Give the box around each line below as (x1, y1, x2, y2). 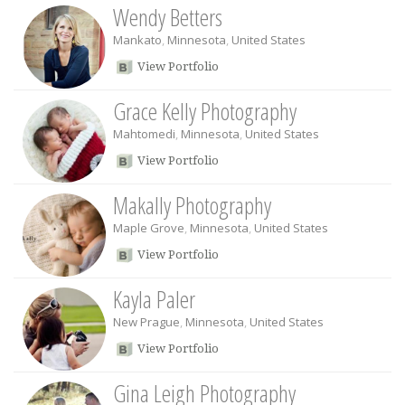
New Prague (113, 314, 180, 330)
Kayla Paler (113, 283, 195, 316)
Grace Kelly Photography (113, 95, 297, 127)
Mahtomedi (113, 126, 175, 142)
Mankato (113, 32, 162, 48)
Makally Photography (113, 189, 271, 221)
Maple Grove (113, 220, 184, 236)
